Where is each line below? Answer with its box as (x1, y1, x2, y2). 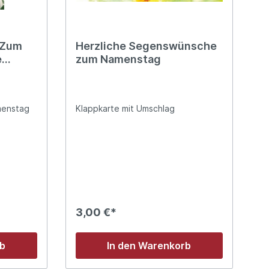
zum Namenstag (75, 52, 161, 65)
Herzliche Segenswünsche (75, 39, 217, 52)
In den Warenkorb (107, 239, 192, 252)
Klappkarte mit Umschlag (75, 103, 175, 113)
